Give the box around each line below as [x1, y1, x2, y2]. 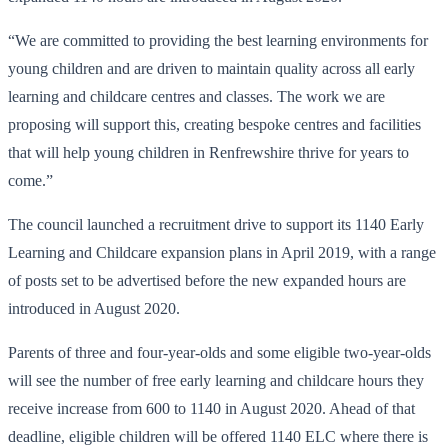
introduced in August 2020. [8, 299, 180, 317]
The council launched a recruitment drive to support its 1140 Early [8, 215, 424, 233]
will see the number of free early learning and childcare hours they [8, 371, 424, 389]
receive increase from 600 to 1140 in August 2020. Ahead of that [8, 399, 415, 417]
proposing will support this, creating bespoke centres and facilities [8, 115, 421, 133]
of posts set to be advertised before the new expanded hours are [8, 271, 406, 289]
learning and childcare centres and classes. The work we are [8, 87, 385, 105]
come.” [8, 171, 53, 189]
